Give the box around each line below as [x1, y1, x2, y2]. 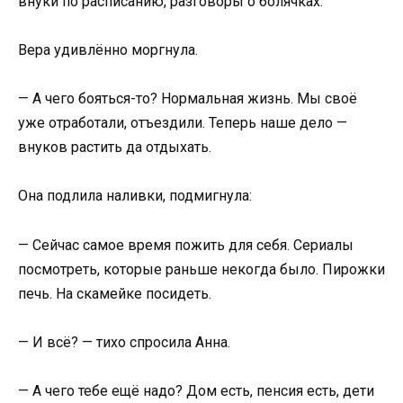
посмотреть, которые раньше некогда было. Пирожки [18, 260, 385, 278]
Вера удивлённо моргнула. [18, 41, 198, 59]
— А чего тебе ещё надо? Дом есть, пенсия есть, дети [18, 382, 374, 399]
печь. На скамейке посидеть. [18, 284, 211, 302]
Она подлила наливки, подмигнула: [18, 187, 252, 205]
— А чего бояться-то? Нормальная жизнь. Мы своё [18, 90, 357, 108]
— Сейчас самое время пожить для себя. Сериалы [18, 236, 354, 254]
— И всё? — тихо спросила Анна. [18, 333, 230, 351]
